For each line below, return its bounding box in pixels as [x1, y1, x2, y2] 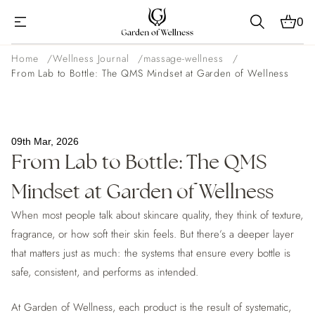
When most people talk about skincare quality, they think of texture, [11, 207, 303, 223]
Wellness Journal [53, 51, 129, 65]
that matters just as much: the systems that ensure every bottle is [11, 245, 290, 261]
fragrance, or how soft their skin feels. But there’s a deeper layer [11, 226, 294, 242]
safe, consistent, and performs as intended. [11, 264, 198, 280]
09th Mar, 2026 [11, 136, 79, 147]
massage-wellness [143, 51, 224, 65]
